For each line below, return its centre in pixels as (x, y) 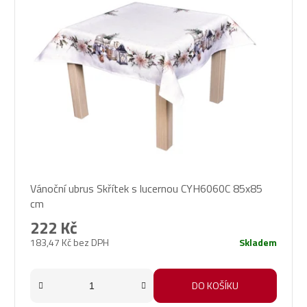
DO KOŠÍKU (215, 285)
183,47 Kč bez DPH (70, 242)
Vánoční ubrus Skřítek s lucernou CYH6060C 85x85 (146, 188)
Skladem (258, 242)
